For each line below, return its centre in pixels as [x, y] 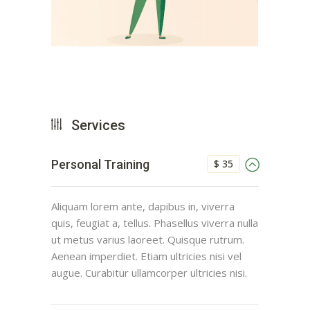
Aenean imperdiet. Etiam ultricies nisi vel [146, 256]
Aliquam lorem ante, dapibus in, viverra [143, 207]
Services [98, 126]
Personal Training [100, 165]
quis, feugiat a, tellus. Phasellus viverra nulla [155, 223]
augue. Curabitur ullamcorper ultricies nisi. [149, 273]
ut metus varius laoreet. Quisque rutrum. [148, 240]
